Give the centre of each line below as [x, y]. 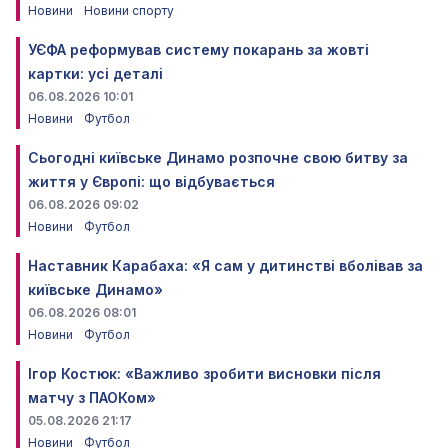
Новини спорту [129, 10]
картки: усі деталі [95, 73]
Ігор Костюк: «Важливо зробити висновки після [204, 373]
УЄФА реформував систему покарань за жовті [198, 49]
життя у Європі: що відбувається [151, 181]
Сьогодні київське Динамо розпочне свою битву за [218, 157]
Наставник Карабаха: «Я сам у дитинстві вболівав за [225, 265]
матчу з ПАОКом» [92, 397]
